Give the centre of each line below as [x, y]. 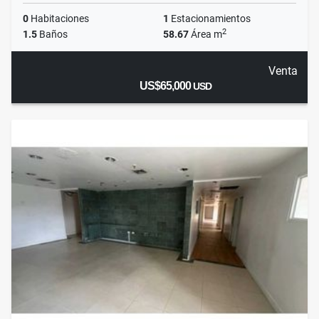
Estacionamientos [210, 19]
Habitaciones [59, 19]
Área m [205, 35]
